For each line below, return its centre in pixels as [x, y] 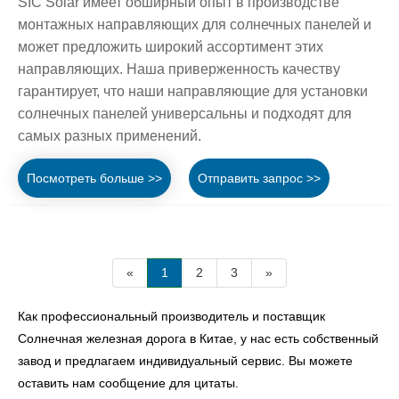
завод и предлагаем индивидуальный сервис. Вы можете [185, 360]
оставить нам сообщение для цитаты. [128, 383]
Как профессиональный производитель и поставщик [171, 316]
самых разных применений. [110, 136]
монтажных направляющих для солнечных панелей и [195, 25]
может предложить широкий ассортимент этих [171, 47]
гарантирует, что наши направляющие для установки [193, 92]
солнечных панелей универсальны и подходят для [185, 114]
